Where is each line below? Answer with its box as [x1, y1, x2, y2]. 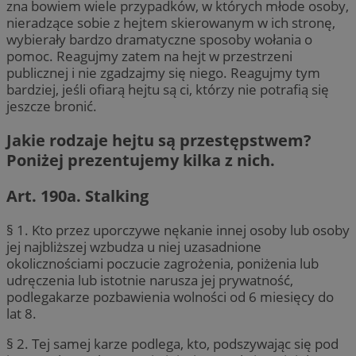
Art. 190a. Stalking [6, 185, 149, 207]
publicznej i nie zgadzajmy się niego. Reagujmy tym [6, 63, 320, 82]
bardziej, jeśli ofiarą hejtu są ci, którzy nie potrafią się [6, 79, 329, 99]
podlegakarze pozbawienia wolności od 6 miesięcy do [6, 288, 334, 307]
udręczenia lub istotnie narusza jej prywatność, [6, 271, 293, 290]
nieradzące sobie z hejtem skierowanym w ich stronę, [6, 13, 335, 32]
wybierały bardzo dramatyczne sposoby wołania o [6, 29, 312, 48]
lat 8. [6, 304, 37, 323]
